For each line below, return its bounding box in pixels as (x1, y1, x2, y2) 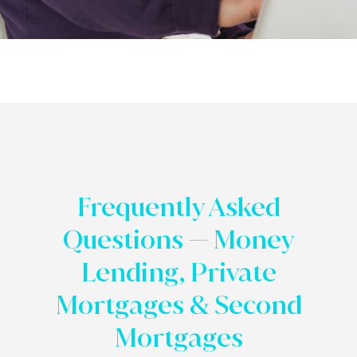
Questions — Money (63, 222, 294, 257)
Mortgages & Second (55, 288, 302, 323)
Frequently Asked (76, 190, 280, 225)
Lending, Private (80, 255, 277, 290)
